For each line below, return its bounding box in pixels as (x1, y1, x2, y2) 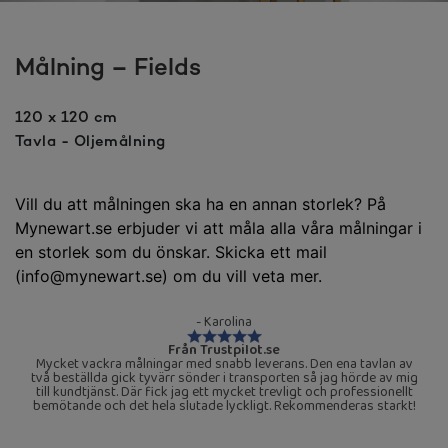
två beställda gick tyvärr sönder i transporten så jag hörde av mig (30, 367, 418, 390)
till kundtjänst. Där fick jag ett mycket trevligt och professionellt (35, 381, 413, 404)
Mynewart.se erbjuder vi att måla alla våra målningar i (15, 217, 422, 238)
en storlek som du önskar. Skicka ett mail (15, 241, 327, 262)
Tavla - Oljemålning (15, 132, 166, 151)
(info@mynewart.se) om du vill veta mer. (15, 265, 322, 286)
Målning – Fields (15, 54, 201, 84)
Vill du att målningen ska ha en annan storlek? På (15, 193, 386, 214)
